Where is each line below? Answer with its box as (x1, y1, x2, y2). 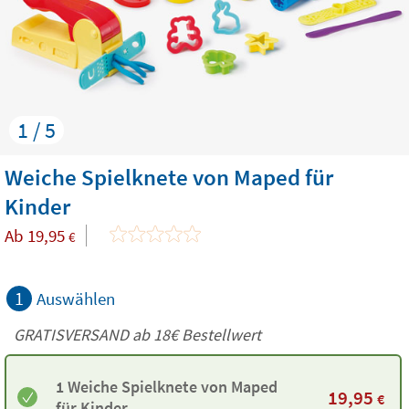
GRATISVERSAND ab (14, 324, 153, 345)
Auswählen (37, 288, 115, 309)
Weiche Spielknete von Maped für (5, 163, 333, 192)
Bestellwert (182, 324, 261, 345)
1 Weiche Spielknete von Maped (56, 376, 278, 397)
